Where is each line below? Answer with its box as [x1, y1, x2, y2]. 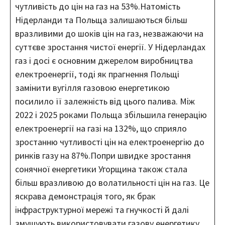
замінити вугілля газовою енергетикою [15, 81, 170, 93]
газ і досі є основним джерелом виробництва [15, 54, 193, 66]
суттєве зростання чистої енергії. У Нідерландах [15, 41, 205, 53]
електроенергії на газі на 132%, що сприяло [15, 122, 187, 134]
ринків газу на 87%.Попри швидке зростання [15, 149, 191, 161]
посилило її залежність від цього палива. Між [15, 95, 195, 107]
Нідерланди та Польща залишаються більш [15, 14, 187, 26]
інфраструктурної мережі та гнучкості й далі [15, 203, 189, 215]
